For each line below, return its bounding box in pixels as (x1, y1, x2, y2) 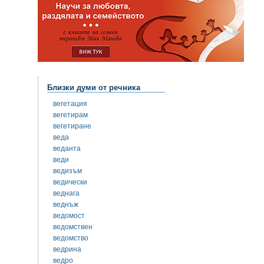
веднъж (53, 200, 78, 209)
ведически (53, 177, 87, 186)
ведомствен (53, 222, 93, 231)
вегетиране (53, 121, 91, 130)
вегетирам (53, 110, 88, 119)
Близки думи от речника (47, 82, 140, 92)
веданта (53, 144, 81, 153)
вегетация (53, 99, 87, 108)
